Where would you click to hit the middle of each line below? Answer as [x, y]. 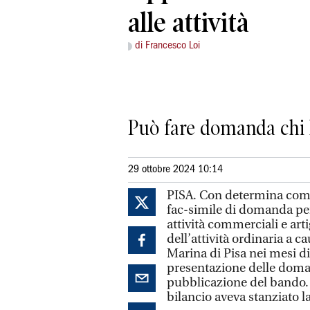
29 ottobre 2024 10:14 [175, 169]
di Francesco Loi [167, 46]
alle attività [188, 23]
